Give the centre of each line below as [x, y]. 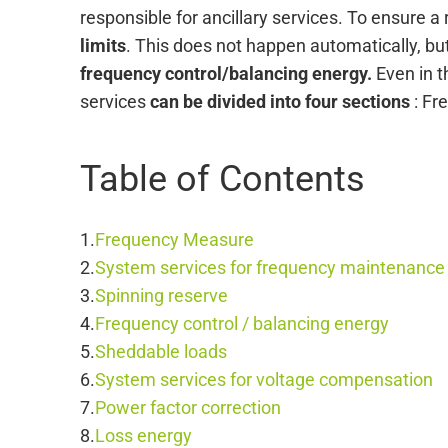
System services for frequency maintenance [270, 267]
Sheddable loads [161, 351]
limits [103, 45]
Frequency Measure [174, 239]
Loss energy [143, 435]
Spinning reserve [161, 295]
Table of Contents [222, 179]
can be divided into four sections [280, 101]
